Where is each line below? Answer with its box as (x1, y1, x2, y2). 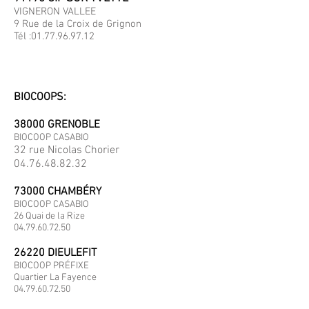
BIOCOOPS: (14, 90, 66, 104)
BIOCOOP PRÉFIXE (14, 260, 89, 272)
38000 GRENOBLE (14, 118, 100, 132)
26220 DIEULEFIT (14, 246, 97, 260)
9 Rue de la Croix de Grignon (14, 18, 141, 30)
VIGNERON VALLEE (14, 6, 110, 18)
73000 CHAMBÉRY (14, 185, 101, 199)
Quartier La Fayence (14, 272, 97, 283)
